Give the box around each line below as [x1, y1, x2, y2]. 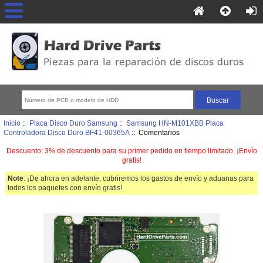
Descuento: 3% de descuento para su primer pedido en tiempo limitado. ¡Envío [6, 146, 257, 154]
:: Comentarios [129, 128, 180, 136]
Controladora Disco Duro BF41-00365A [3, 128, 130, 136]
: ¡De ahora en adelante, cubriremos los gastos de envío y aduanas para [23, 174, 254, 183]
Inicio [3, 119, 21, 127]
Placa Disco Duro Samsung [29, 119, 117, 127]
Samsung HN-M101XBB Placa [126, 119, 224, 127]
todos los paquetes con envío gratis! [8, 184, 123, 192]
